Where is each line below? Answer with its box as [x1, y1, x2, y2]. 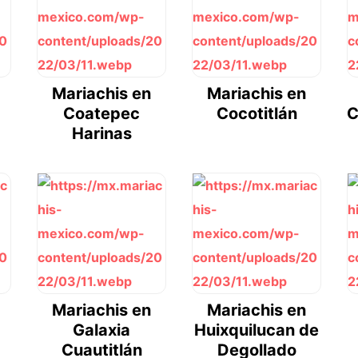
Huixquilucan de [194, 320, 319, 340]
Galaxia [73, 320, 130, 340]
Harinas [71, 124, 132, 144]
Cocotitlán [216, 104, 297, 124]
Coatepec [63, 104, 140, 124]
